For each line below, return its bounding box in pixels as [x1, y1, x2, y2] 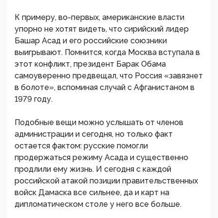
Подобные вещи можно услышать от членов [15, 118, 183, 127]
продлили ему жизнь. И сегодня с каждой [15, 164, 171, 174]
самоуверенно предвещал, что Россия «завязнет [15, 71, 203, 80]
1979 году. [15, 94, 53, 104]
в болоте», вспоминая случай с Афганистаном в [15, 83, 195, 92]
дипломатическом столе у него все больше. [15, 200, 182, 209]
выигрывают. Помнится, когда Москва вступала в [15, 48, 200, 57]
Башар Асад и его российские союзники [15, 36, 167, 45]
